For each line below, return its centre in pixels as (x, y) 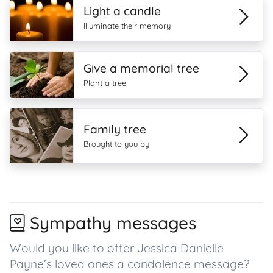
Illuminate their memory (127, 26)
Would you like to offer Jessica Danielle (117, 248)
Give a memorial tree (141, 68)
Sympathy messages (113, 223)
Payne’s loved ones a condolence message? (129, 264)
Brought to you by (116, 144)
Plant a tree (105, 83)
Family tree (115, 129)
